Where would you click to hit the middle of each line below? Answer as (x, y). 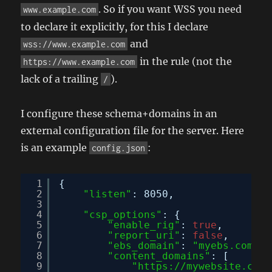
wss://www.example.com (74, 44)
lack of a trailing (61, 79)
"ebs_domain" (144, 245)
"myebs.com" (226, 245)
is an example (55, 147)
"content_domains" (159, 256)
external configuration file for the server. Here (133, 130)
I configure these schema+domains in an (119, 113)
